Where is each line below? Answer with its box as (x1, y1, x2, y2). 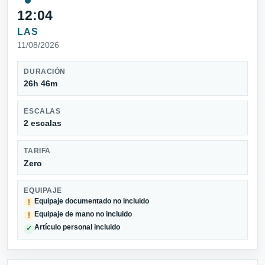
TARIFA (24, 147, 51, 154)
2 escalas (24, 118, 62, 128)
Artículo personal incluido (34, 224, 121, 231)
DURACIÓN (24, 67, 66, 75)
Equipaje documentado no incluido (34, 197, 150, 205)
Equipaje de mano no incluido (34, 211, 132, 218)
